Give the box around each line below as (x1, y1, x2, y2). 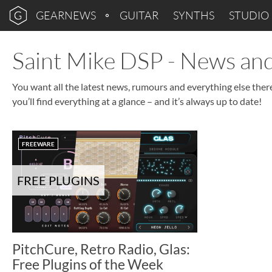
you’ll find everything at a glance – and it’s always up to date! (12, 95, 262, 107)
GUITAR (120, 8, 158, 22)
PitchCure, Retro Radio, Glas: (12, 240, 190, 257)
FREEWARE (22, 140, 55, 148)
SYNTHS (173, 8, 214, 22)
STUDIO (229, 8, 269, 22)
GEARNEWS (36, 8, 96, 22)
